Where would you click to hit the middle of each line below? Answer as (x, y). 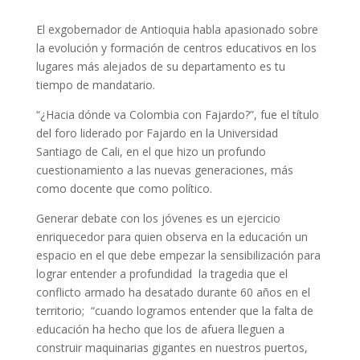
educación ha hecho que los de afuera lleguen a (160, 329)
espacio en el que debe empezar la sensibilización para (178, 255)
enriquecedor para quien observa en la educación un (172, 237)
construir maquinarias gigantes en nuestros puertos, (172, 348)
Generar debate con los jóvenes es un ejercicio (158, 218)
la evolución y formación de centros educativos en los (176, 48)
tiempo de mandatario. (95, 85)
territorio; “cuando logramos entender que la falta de (174, 311)
